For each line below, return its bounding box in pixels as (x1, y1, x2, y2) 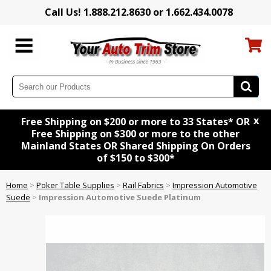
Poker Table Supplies (36, 180, 114, 191)
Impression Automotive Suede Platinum (39, 192, 201, 203)
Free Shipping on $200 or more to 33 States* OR (21, 115, 250, 129)
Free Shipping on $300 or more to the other (31, 127, 240, 141)
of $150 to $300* (96, 151, 175, 165)
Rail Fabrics (123, 180, 164, 191)
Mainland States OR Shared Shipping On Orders (21, 139, 250, 153)
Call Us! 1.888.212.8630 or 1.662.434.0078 (44, 5, 233, 19)
